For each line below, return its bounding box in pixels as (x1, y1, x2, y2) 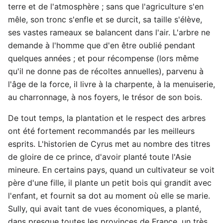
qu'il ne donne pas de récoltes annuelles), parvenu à (8, 66, 204, 76)
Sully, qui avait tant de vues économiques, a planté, (8, 203, 201, 214)
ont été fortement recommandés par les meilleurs (8, 125, 195, 136)
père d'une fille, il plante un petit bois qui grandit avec (8, 177, 212, 188)
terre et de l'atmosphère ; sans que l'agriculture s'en (8, 1, 204, 11)
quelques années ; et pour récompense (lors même (8, 53, 199, 63)
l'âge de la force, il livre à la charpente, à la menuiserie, (8, 79, 215, 89)
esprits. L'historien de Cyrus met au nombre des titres (8, 138, 210, 149)
